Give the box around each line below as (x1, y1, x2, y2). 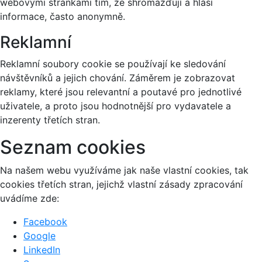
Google (23, 230, 56, 242)
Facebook (23, 216, 67, 228)
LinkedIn (23, 244, 60, 256)
